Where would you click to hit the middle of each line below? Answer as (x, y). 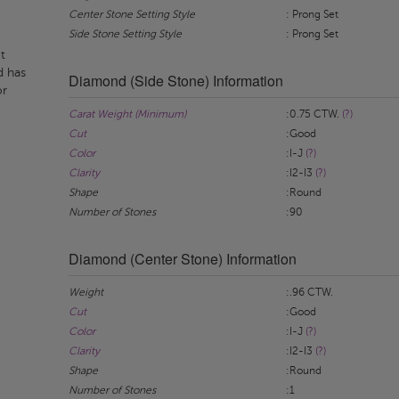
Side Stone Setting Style (125, 34)
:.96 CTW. (309, 292)
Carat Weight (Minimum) (127, 114)
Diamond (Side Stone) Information (175, 81)
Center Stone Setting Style (131, 14)
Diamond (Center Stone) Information (182, 259)
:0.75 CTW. (313, 114)
